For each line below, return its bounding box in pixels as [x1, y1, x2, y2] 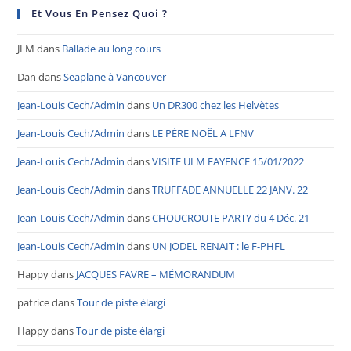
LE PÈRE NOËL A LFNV [152, 126, 255, 141]
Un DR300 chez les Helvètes [152, 98, 280, 113]
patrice [17, 295, 50, 310]
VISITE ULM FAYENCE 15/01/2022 [152, 154, 305, 169]
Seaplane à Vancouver [63, 70, 167, 85]
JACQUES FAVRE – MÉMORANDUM [76, 267, 236, 282]
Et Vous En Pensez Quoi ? [31, 6, 168, 21]
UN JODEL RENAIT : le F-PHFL [152, 239, 286, 254]
